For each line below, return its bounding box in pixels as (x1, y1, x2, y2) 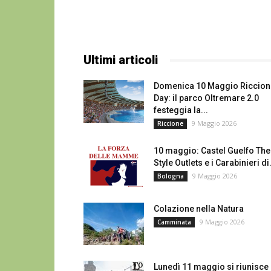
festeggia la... (154, 105, 208, 115)
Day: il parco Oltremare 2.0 (154, 93, 259, 103)
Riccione (157, 119, 183, 128)
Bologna (157, 172, 184, 180)
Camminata (157, 218, 191, 226)
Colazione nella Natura (154, 204, 244, 214)
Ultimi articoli (83, 53, 158, 67)
